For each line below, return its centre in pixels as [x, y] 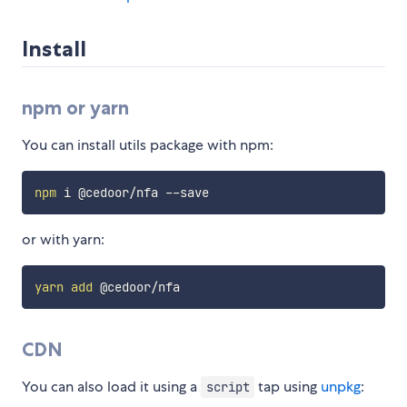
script [228, 387]
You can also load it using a [111, 387]
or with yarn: [63, 240]
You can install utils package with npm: [148, 145]
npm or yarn [75, 108]
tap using [288, 387]
